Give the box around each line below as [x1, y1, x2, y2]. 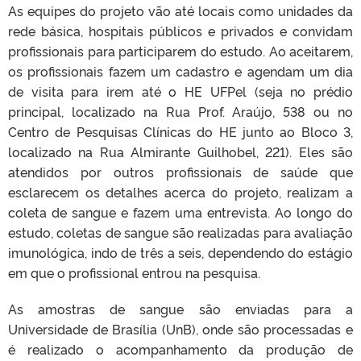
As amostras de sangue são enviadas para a [8, 300, 353, 318]
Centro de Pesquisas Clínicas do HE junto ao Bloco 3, [8, 122, 353, 141]
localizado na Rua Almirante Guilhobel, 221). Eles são [8, 143, 353, 161]
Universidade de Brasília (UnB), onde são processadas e [8, 320, 353, 338]
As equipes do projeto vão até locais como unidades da [8, 2, 353, 20]
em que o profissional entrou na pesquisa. [8, 263, 260, 282]
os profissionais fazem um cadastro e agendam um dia [8, 62, 353, 81]
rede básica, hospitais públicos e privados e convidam [8, 22, 353, 40]
